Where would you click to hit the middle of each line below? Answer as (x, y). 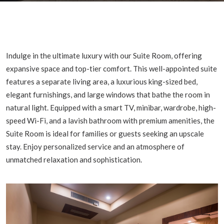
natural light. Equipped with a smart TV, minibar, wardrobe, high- (111, 107)
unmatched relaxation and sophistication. (74, 159)
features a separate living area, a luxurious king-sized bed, (102, 81)
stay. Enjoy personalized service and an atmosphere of (95, 146)
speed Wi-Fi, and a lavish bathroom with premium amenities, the (110, 120)
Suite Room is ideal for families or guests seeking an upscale (105, 133)
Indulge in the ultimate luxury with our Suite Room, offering (104, 55)
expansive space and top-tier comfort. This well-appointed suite (111, 68)
